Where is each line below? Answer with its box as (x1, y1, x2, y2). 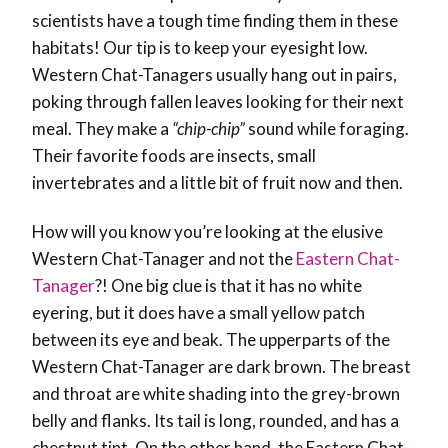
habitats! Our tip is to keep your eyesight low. (32, 37, 368, 59)
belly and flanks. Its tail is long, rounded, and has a (32, 410, 399, 432)
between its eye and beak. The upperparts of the (32, 329, 390, 351)
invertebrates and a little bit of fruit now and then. (32, 172, 403, 194)
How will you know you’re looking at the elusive (32, 221, 383, 243)
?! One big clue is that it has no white (95, 275, 362, 297)
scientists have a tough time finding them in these (32, 10, 398, 32)
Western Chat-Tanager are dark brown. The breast (32, 356, 411, 378)
